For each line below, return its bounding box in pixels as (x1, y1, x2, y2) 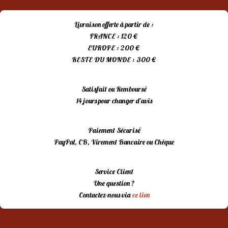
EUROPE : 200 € (88, 43, 140, 53)
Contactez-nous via (78, 190, 132, 200)
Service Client (95, 167, 133, 177)
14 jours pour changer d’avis (76, 96, 152, 106)
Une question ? (93, 179, 135, 188)
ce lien (132, 190, 150, 200)
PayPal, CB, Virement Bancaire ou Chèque (54, 137, 174, 147)
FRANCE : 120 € (90, 32, 138, 41)
